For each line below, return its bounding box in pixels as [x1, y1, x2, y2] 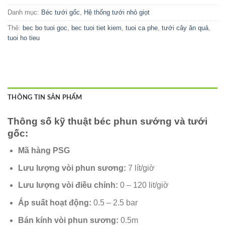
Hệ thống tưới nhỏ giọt [84, 8, 150, 16]
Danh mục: [8, 8, 41, 16]
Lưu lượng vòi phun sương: [18, 163, 126, 172]
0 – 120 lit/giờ [118, 181, 169, 190]
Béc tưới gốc [41, 8, 80, 16]
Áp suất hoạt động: [18, 198, 91, 207]
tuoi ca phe [126, 24, 158, 32]
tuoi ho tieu [8, 34, 40, 42]
